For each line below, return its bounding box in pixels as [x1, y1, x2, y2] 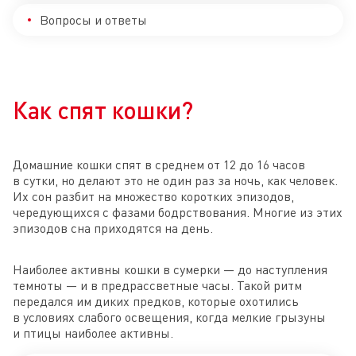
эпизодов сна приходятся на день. [13, 219, 213, 236]
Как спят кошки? [13, 95, 193, 124]
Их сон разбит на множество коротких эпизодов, [13, 188, 294, 204]
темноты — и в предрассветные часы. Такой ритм [13, 277, 302, 293]
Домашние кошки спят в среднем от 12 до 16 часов [13, 156, 305, 172]
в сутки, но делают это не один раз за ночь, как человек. [13, 172, 338, 188]
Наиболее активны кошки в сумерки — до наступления [13, 261, 327, 277]
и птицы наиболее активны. [13, 324, 173, 341]
